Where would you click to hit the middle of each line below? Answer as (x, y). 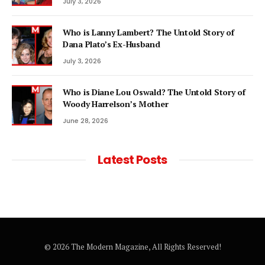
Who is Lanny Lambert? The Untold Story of (148, 32)
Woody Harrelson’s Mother (116, 104)
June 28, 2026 (85, 120)
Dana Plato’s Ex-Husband (112, 44)
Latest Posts (132, 159)
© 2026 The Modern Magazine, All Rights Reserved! (132, 246)
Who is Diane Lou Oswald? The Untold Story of (154, 92)
